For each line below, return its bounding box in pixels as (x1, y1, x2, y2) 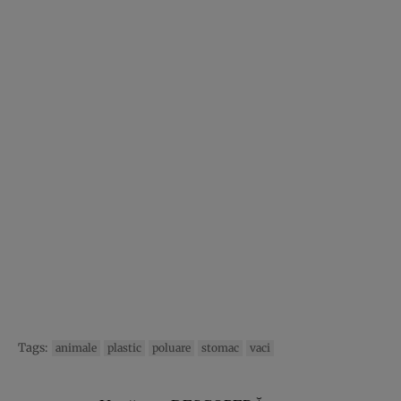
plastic (107, 340, 141, 354)
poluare (152, 340, 191, 354)
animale (55, 340, 97, 354)
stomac (201, 340, 239, 354)
